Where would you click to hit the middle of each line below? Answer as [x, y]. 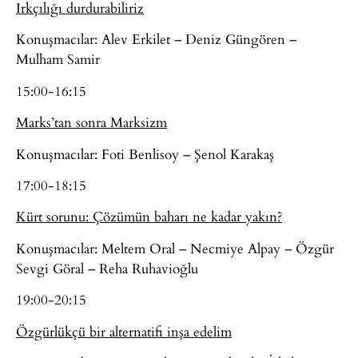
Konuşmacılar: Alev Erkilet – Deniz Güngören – [156, 39]
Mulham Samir [58, 59]
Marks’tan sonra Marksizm [91, 122]
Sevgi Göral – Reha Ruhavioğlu [107, 268]
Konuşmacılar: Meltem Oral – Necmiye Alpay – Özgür [175, 248]
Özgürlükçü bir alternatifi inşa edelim [124, 331]
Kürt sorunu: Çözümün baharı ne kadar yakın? [149, 217]
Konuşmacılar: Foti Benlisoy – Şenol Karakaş [145, 153]
